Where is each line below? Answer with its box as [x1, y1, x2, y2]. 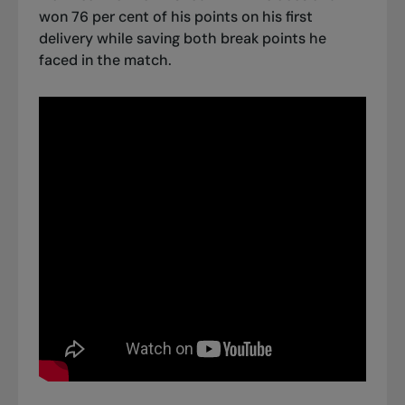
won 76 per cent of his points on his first [38, 6, 313, 26]
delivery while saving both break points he [38, 28, 326, 48]
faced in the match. [38, 50, 172, 70]
